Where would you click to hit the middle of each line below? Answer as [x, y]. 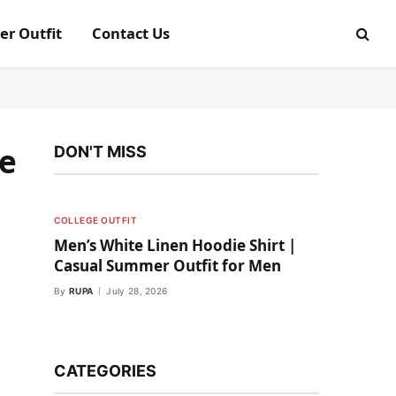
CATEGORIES [105, 371]
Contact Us [130, 33]
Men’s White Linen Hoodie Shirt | [175, 245]
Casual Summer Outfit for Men [168, 266]
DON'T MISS [100, 152]
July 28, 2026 [137, 291]
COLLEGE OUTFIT [95, 220]
